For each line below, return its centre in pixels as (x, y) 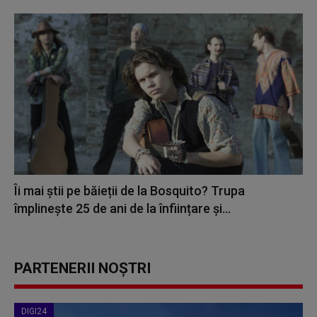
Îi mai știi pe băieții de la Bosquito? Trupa (129, 191)
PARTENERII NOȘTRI (82, 269)
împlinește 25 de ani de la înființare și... (122, 209)
